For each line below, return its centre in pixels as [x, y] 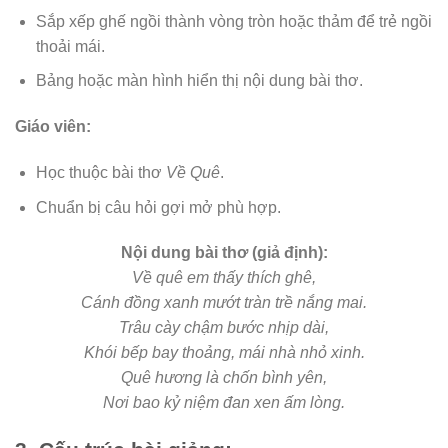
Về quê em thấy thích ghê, [224, 278]
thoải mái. [70, 46]
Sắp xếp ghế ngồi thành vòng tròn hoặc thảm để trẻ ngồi [233, 21]
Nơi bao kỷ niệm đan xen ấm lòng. [224, 403]
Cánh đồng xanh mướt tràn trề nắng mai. [224, 303]
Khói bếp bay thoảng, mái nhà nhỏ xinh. [224, 353]
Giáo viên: [53, 127]
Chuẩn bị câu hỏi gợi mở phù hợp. [158, 207]
